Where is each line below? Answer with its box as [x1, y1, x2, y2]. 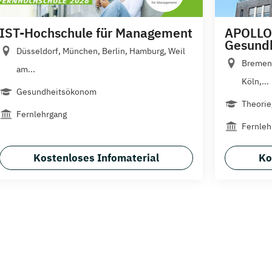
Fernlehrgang [16, 109, 67, 120]
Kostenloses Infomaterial [33, 151, 159, 165]
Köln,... [242, 76, 269, 87]
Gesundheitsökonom [16, 86, 97, 97]
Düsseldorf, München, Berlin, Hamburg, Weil [16, 46, 185, 56]
